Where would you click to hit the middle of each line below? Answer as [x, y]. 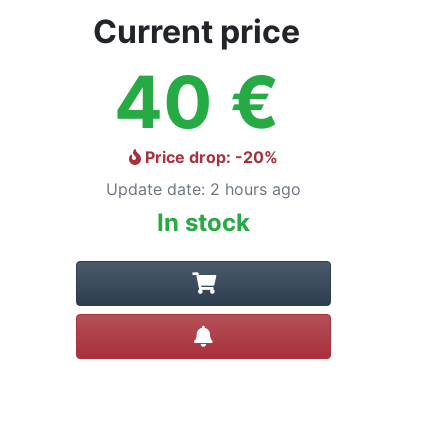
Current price [196, 31]
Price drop [185, 157]
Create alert [257, 332]
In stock [203, 222]
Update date [153, 189]
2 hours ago [255, 189]
